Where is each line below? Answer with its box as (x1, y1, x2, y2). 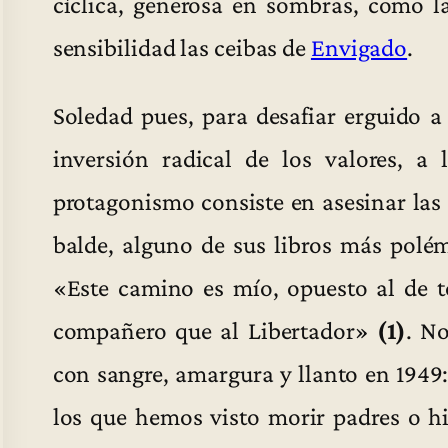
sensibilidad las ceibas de (52, 32, 311, 61)
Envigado (310, 32, 408, 61)
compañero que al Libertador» (52, 316, 378, 345)
